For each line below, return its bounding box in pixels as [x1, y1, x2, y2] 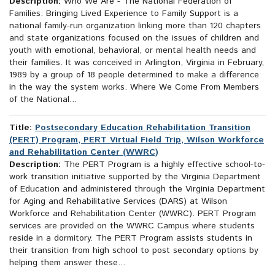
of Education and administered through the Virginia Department [9, 183, 265, 196]
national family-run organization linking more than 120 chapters [9, 20, 261, 33]
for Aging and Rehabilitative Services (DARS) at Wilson [9, 195, 227, 208]
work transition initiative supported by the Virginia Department [9, 171, 261, 184]
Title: [9, 122, 32, 134]
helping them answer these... [9, 257, 125, 269]
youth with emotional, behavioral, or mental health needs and [9, 44, 256, 57]
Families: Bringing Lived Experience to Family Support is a [9, 7, 238, 20]
